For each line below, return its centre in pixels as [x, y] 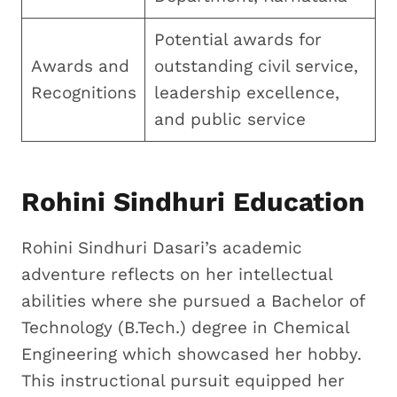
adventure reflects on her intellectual [177, 274]
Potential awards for [237, 39]
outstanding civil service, [256, 66]
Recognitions [83, 92]
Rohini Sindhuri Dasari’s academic [162, 247]
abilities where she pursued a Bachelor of [193, 300]
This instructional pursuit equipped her [183, 380]
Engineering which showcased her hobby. [191, 354]
